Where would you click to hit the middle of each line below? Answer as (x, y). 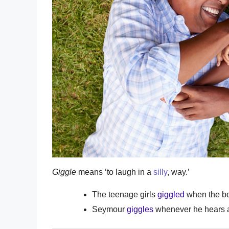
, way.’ (178, 172)
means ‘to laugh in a (115, 172)
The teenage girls (125, 194)
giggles (140, 209)
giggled (171, 194)
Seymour (109, 209)
